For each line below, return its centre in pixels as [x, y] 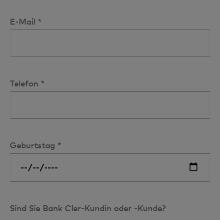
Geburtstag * [36, 145]
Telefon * [27, 83]
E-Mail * [26, 21]
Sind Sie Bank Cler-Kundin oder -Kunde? [88, 208]
